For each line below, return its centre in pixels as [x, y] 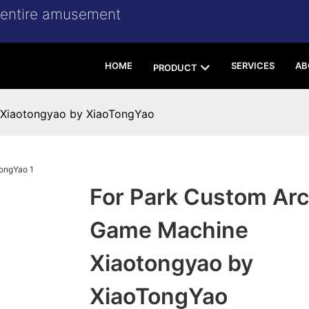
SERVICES [253, 66]
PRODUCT [175, 67]
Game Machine [169, 230]
